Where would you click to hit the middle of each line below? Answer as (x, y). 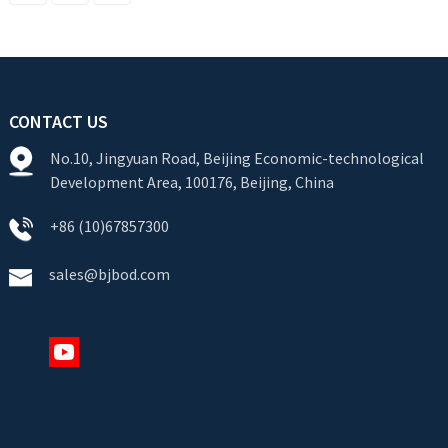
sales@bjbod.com (110, 274)
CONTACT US (58, 121)
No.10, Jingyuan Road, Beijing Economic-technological (236, 158)
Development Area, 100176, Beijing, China (191, 182)
